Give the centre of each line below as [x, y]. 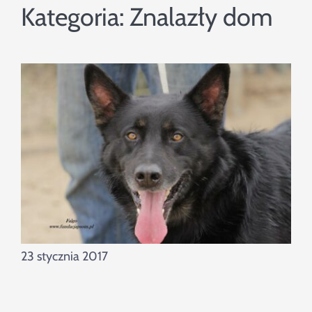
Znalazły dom [201, 17]
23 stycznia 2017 [64, 257]
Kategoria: [75, 17]
